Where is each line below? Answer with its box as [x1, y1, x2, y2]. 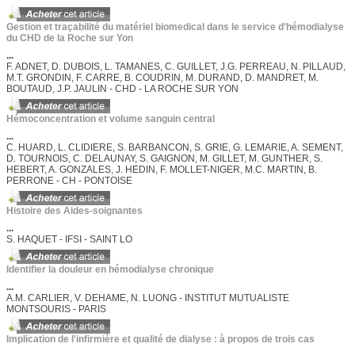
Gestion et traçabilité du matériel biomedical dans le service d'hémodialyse [6, 21, 344, 32]
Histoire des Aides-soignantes [6, 205, 143, 216]
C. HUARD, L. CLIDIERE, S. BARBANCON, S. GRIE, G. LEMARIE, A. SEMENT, [6, 142, 343, 153]
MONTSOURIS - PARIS [6, 303, 106, 315]
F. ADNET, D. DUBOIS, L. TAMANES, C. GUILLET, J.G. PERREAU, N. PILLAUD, [6, 61, 345, 72]
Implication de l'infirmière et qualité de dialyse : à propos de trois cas [6, 334, 315, 345]
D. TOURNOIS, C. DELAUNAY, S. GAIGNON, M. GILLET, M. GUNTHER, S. [6, 153, 323, 164]
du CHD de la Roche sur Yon [6, 32, 133, 44]
